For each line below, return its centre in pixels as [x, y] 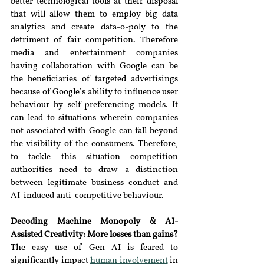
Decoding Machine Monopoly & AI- [94, 222]
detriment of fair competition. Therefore [94, 40]
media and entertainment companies [94, 53]
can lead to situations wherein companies [94, 118]
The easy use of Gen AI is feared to [94, 248]
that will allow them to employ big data [94, 14]
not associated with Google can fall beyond [94, 131]
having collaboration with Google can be [94, 66]
